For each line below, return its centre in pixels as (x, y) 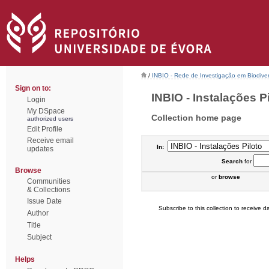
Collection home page (196, 117)
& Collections (49, 190)
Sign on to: (33, 88)
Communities (49, 181)
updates (40, 149)
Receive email (50, 141)
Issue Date (44, 201)
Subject (39, 237)
